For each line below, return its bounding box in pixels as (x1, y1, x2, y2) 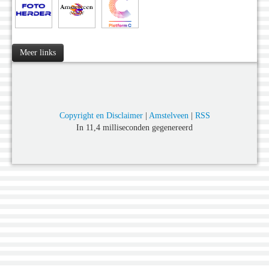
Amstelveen (148, 111, 189, 121)
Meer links (20, 48, 56, 58)
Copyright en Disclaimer (59, 111, 143, 121)
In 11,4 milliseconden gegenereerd (76, 123, 193, 133)
